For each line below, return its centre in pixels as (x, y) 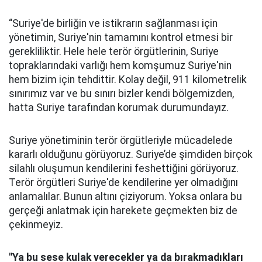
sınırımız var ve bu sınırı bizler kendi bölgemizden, (121, 94)
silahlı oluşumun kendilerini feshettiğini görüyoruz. (124, 168)
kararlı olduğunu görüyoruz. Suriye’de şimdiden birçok (131, 154)
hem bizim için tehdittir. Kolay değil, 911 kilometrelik (128, 80)
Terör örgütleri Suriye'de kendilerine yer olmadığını (123, 182)
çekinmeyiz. (36, 225)
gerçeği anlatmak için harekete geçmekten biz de (123, 211)
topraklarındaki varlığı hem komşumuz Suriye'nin (120, 65)
